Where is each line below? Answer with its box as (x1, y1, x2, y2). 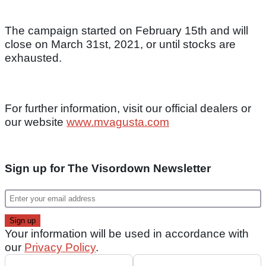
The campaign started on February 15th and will (5, 24, 248, 37)
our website (5, 116, 66, 129)
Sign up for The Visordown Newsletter (5, 162, 211, 175)
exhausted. (5, 52, 62, 65)
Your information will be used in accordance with (5, 227, 249, 240)
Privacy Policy (24, 241, 96, 254)
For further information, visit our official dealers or (5, 102, 251, 115)
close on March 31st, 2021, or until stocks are (5, 38, 236, 51)
